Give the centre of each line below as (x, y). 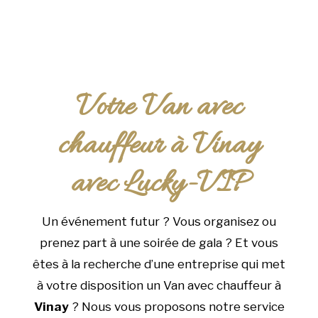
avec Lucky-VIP (159, 185)
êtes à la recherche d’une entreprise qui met (159, 264)
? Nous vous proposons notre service (176, 307)
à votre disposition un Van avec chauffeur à (159, 286)
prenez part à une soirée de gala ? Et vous (159, 243)
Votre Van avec (159, 108)
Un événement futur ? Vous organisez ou (159, 222)
